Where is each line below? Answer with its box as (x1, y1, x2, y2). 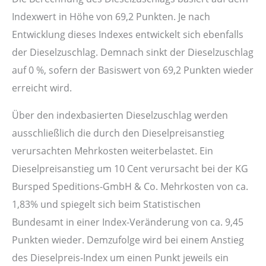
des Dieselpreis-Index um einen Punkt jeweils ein (12, 251, 229, 265)
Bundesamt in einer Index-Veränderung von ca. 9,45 (12, 215, 243, 229)
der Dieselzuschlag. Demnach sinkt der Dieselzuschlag (12, 45, 254, 59)
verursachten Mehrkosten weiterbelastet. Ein (12, 144, 213, 158)
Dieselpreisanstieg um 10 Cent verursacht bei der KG (12, 161, 248, 176)
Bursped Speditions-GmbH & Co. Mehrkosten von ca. (12, 179, 248, 194)
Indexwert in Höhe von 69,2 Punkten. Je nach (12, 9, 210, 24)
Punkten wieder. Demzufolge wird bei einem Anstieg (12, 233, 244, 247)
